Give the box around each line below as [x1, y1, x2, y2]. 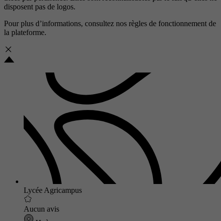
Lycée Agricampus [24, 186, 82, 195]
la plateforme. [4, 28, 46, 37]
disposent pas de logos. [4, 2, 75, 11]
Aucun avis [24, 205, 59, 214]
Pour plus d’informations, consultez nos [4, 19, 129, 28]
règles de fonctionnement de [129, 19, 216, 28]
